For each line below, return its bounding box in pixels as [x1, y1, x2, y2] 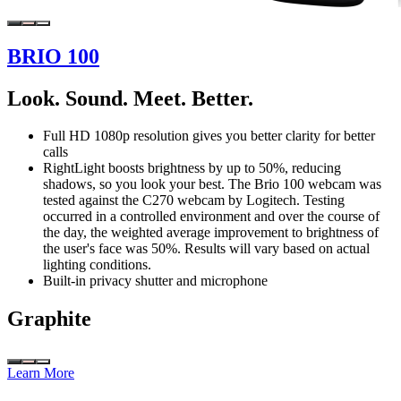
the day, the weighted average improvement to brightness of [43, 225, 379, 241]
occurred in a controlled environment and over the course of [43, 209, 380, 225]
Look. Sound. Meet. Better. [7, 86, 253, 110]
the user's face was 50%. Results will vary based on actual [43, 241, 370, 257]
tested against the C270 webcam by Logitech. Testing [43, 192, 345, 209]
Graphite [7, 307, 91, 331]
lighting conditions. [43, 257, 151, 273]
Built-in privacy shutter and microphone [43, 273, 268, 289]
